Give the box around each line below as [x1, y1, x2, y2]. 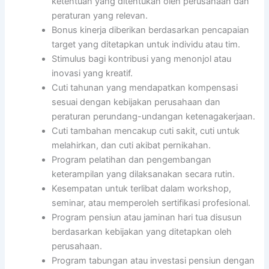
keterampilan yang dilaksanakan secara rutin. [52, 168, 235, 180]
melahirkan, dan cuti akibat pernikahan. [52, 139, 211, 151]
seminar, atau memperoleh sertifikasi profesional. [52, 197, 251, 208]
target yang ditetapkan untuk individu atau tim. [52, 38, 241, 50]
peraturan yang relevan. [52, 10, 148, 21]
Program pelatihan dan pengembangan [52, 154, 212, 165]
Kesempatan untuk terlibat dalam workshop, [52, 183, 232, 194]
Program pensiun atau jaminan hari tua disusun [52, 211, 243, 223]
